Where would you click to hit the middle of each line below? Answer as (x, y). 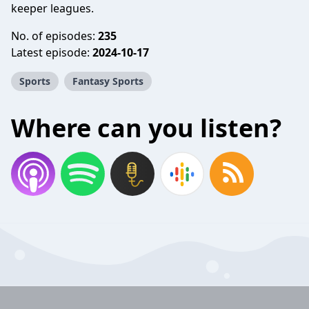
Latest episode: (52, 52)
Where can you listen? (146, 128)
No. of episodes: (54, 36)
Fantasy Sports (108, 81)
